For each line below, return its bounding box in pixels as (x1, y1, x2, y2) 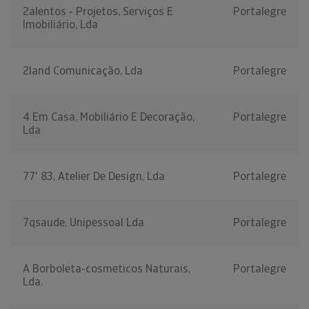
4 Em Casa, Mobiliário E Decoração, (23, 110, 195, 125)
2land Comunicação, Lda (23, 63, 143, 79)
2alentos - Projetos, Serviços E (23, 4, 173, 19)
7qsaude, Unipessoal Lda (23, 215, 144, 230)
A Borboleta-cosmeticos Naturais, (23, 261, 190, 277)
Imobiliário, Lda (23, 17, 98, 32)
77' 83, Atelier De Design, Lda (23, 169, 165, 184)
